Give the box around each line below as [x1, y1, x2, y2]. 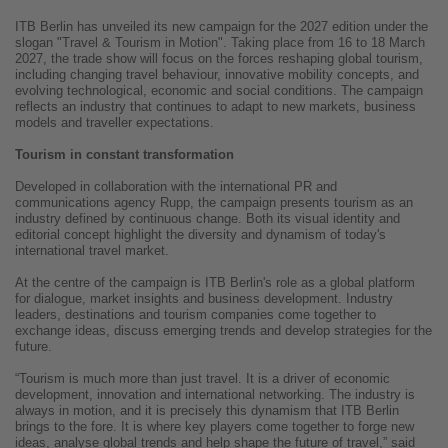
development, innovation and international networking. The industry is [15, 387, 415, 403]
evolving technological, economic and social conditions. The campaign [15, 83, 423, 99]
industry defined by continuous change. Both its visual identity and [15, 211, 400, 227]
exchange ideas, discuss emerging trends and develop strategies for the [15, 323, 432, 339]
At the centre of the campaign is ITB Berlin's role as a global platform [15, 275, 415, 291]
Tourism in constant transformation [15, 147, 234, 163]
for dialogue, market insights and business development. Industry [15, 291, 393, 307]
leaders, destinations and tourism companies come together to [15, 307, 376, 323]
